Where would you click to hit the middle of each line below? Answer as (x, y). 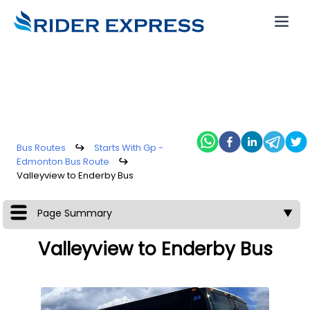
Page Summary (74, 213)
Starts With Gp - (129, 148)
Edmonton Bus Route (63, 162)
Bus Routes (41, 148)
